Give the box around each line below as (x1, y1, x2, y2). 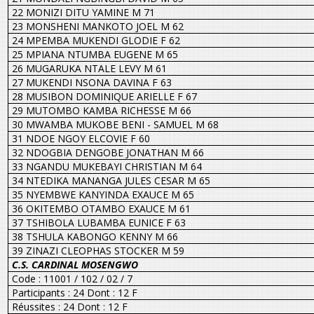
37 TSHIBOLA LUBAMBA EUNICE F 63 (11, 215, 186, 229)
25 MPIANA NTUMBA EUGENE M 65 (11, 47, 178, 61)
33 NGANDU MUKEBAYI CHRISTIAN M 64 (11, 159, 202, 173)
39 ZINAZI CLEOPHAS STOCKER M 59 (11, 243, 184, 257)
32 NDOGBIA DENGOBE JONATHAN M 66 (11, 145, 204, 159)
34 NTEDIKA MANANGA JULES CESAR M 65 (11, 173, 210, 187)
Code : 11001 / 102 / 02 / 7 (11, 271, 132, 285)
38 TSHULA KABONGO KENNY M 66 (11, 229, 178, 243)
